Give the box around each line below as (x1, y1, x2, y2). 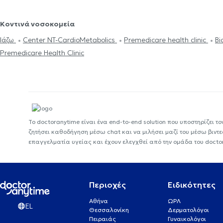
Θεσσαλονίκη (89, 206, 129, 214)
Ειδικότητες (168, 179, 216, 190)
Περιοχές (89, 179, 126, 190)
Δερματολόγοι (168, 206, 210, 214)
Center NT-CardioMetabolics (23, 35, 117, 44)
